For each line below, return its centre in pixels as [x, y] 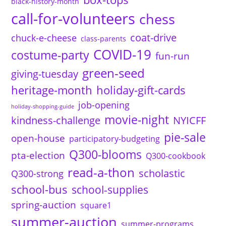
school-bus [40, 189]
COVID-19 [123, 54]
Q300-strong [38, 173]
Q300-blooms [106, 154]
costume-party [50, 55]
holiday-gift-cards [141, 90]
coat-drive [154, 37]
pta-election [38, 155]
